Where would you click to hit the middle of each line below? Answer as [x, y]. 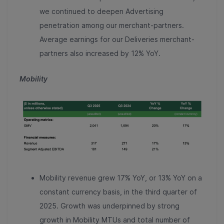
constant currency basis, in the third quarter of [118, 192]
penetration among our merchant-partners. [112, 25]
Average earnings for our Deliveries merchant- [117, 39]
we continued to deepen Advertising [101, 11]
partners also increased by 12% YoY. [100, 53]
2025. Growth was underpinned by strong [109, 206]
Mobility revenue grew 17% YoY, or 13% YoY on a [121, 178]
